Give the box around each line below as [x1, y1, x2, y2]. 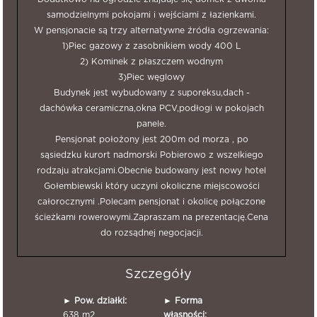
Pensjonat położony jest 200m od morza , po [54, 135, 248, 144]
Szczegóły [125, 268, 192, 281]
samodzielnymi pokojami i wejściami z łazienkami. [47, 11, 256, 19]
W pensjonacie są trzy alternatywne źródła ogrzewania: [34, 26, 269, 35]
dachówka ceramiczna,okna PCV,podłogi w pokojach [39, 104, 264, 113]
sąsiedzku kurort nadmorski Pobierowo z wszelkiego [40, 151, 263, 159]
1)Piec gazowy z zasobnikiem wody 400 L [62, 42, 241, 50]
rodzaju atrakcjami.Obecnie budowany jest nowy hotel [37, 166, 266, 175]
